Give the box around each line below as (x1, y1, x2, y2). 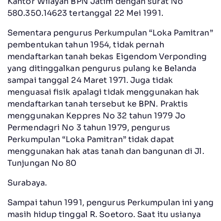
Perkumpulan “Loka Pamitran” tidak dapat (7, 134, 174, 145)
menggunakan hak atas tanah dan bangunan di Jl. (7, 146, 204, 156)
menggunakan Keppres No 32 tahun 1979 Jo (7, 110, 185, 121)
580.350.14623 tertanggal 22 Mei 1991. (7, 7, 163, 18)
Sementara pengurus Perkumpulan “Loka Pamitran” (7, 27, 213, 38)
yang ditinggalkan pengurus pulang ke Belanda (7, 63, 197, 74)
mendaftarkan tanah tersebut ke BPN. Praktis (7, 98, 188, 109)
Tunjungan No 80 (7, 157, 77, 168)
